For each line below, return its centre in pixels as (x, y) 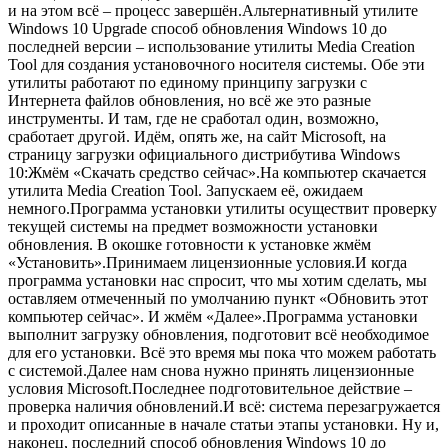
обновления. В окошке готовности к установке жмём (189, 244)
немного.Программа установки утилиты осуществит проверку (222, 208)
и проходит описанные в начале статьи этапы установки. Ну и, (223, 424)
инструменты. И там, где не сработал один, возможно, (193, 118)
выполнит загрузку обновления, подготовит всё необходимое (218, 334)
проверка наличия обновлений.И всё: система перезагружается (224, 406)
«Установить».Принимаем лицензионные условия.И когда (207, 262)
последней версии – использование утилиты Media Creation (211, 46)
